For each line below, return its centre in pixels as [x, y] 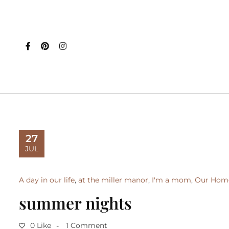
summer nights [75, 203]
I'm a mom [171, 180]
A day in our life [47, 180]
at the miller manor [113, 180]
